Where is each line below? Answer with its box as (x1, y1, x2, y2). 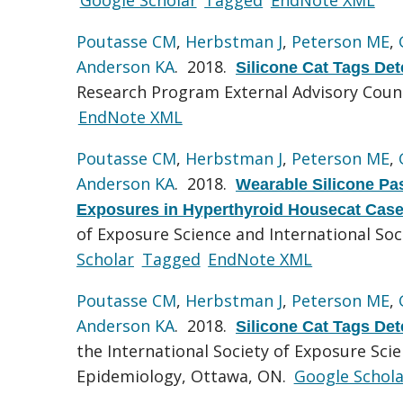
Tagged (141, 247, 201, 270)
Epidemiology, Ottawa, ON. (76, 364, 291, 387)
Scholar (76, 247, 134, 270)
